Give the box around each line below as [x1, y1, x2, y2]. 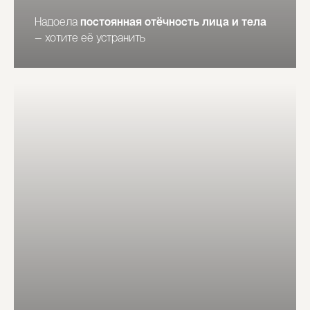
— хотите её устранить [35, 33, 145, 44]
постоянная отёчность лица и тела [80, 17, 266, 28]
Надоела [35, 17, 80, 28]
